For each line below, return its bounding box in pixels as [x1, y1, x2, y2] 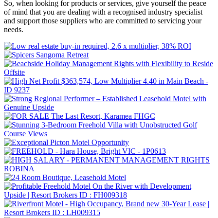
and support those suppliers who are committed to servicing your [4, 17, 201, 25]
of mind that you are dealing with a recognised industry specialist [4, 8, 202, 17]
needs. [4, 25, 23, 34]
